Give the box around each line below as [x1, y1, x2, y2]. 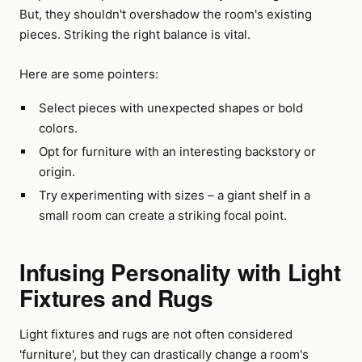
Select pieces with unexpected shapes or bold [38, 100, 303, 116]
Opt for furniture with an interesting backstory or [38, 144, 316, 159]
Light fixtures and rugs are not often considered [19, 326, 293, 342]
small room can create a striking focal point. [38, 208, 287, 223]
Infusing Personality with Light [19, 255, 341, 288]
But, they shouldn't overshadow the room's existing [19, 6, 312, 22]
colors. [38, 120, 78, 136]
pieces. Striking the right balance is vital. [19, 27, 250, 42]
